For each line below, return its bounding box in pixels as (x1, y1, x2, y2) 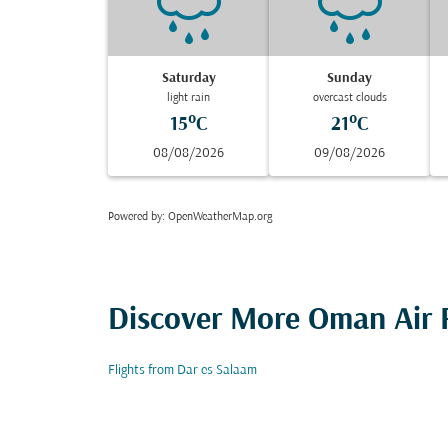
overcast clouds (312, 92, 387, 104)
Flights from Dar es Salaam (108, 363, 257, 378)
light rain (167, 92, 211, 104)
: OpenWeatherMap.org (162, 211, 272, 223)
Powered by (108, 211, 162, 223)
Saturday (161, 71, 216, 86)
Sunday (327, 71, 373, 86)
